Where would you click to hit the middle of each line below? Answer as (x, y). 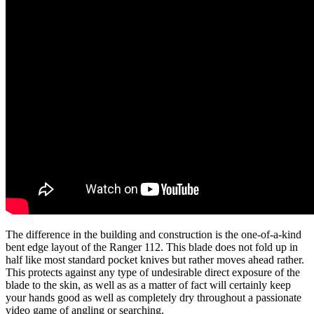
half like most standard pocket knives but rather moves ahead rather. (155, 259)
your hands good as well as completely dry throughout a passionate (153, 297)
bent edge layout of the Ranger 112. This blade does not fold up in (152, 247)
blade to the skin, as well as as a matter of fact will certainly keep (148, 285)
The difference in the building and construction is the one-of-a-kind (153, 234)
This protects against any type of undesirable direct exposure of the (153, 272)
